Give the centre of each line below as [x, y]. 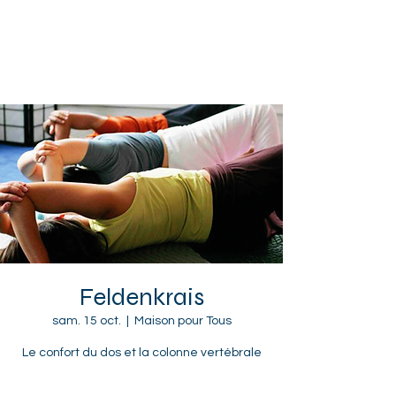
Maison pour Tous [183, 321]
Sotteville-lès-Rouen [114, 24]
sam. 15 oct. [86, 321]
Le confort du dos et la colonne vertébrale [141, 353]
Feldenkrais [141, 297]
